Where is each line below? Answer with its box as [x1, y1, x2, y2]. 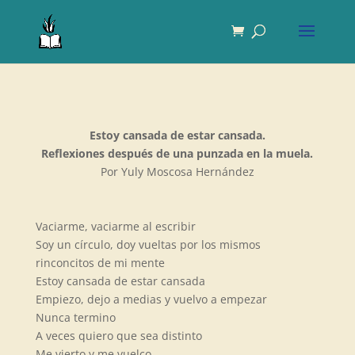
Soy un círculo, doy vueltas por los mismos [35, 237, 261, 252]
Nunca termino [35, 310, 116, 325]
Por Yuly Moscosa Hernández [100, 164, 254, 179]
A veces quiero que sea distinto [35, 328, 202, 343]
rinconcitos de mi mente [35, 255, 165, 270]
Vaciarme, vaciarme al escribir [35, 219, 196, 234]
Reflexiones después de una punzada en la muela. [41, 146, 314, 161]
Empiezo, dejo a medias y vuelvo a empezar [35, 292, 267, 307]
